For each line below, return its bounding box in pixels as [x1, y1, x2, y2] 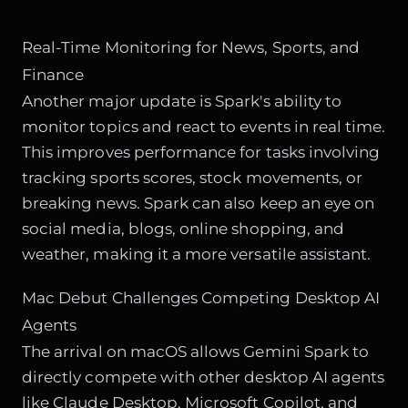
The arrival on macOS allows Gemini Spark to [22, 342, 370, 362]
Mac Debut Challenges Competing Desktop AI [22, 289, 381, 308]
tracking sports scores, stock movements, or [22, 168, 363, 187]
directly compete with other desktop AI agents [22, 368, 385, 387]
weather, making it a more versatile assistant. [22, 244, 372, 263]
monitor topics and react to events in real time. [22, 117, 386, 136]
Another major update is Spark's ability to [22, 91, 342, 110]
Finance [22, 65, 85, 84]
